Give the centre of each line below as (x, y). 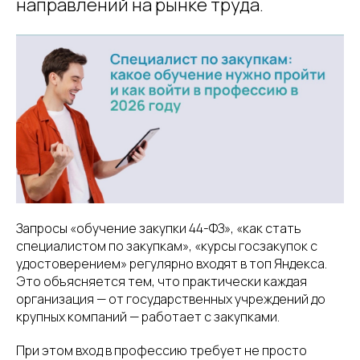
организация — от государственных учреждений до (171, 299)
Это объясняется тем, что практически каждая (162, 281)
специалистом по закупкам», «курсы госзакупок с (167, 245)
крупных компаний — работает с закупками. (148, 316)
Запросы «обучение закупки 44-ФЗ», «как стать (159, 228)
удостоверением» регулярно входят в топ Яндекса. (172, 263)
